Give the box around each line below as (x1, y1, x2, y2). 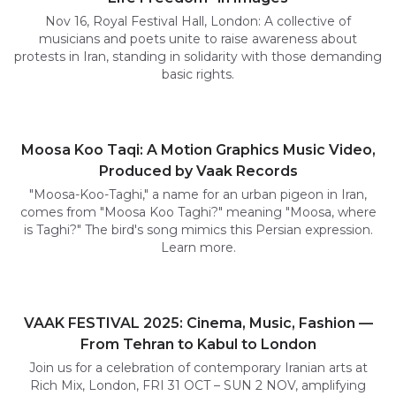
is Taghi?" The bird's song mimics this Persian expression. (23, 222, 373, 239)
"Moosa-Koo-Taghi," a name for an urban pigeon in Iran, (29, 187, 367, 203)
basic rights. (162, 66, 234, 83)
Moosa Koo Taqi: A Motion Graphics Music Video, (20, 141, 376, 159)
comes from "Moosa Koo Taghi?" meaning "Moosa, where (19, 204, 377, 221)
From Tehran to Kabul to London (80, 336, 316, 354)
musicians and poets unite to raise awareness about (39, 31, 357, 48)
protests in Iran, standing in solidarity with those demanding (14, 49, 382, 65)
